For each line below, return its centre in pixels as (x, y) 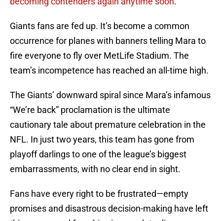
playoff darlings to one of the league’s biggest (98, 154)
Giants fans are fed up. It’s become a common (100, 26)
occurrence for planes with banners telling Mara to (108, 41)
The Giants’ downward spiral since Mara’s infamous (110, 95)
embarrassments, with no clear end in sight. (95, 169)
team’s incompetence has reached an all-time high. (109, 71)
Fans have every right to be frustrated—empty (99, 194)
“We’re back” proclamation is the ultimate (90, 110)
